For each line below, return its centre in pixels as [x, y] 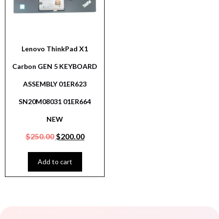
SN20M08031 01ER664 [55, 102]
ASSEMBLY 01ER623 [55, 84]
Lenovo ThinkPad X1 [55, 49]
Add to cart [55, 162]
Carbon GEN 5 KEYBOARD [55, 66]
